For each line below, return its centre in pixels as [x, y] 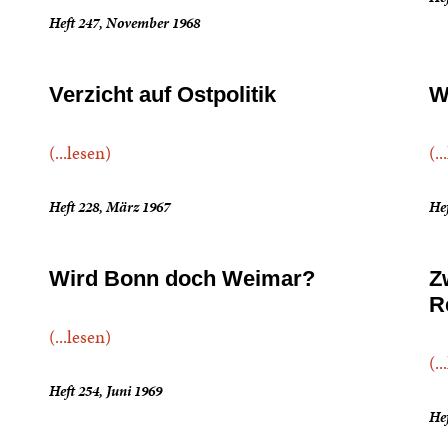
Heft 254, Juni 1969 [106, 391]
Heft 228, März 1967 [110, 207]
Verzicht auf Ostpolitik [163, 94]
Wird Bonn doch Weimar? [182, 278]
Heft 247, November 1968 [125, 23]
